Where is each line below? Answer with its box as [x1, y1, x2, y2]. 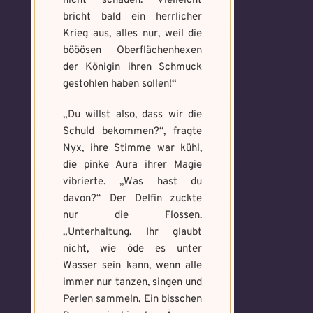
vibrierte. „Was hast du [63, 175, 203, 189]
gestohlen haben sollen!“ [63, 78, 177, 91]
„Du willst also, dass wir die [63, 108, 203, 122]
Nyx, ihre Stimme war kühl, [63, 142, 203, 155]
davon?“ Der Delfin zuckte [63, 192, 203, 205]
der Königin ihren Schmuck [63, 61, 203, 74]
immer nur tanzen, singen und [63, 276, 203, 289]
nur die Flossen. [63, 209, 203, 222]
